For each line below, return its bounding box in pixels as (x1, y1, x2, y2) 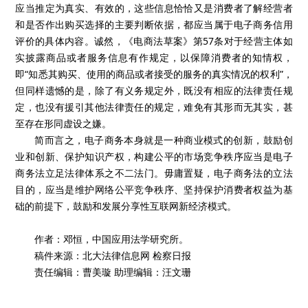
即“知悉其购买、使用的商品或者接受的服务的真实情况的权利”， (15, 67, 293, 80)
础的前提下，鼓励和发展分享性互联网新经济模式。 (15, 199, 237, 212)
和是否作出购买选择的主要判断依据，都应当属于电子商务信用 (15, 18, 293, 31)
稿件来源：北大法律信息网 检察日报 (34, 249, 192, 262)
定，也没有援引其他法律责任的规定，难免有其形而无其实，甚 (15, 100, 293, 113)
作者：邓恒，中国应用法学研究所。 (34, 232, 189, 245)
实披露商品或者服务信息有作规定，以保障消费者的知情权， (15, 51, 293, 64)
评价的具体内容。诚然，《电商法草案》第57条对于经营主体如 (15, 34, 293, 47)
